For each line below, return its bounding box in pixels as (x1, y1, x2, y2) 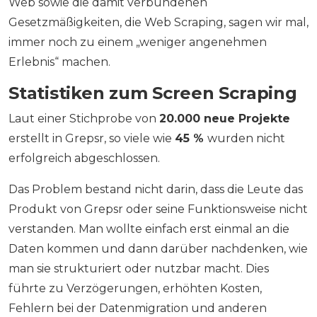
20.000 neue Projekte (159, 112, 290, 126)
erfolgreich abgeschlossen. (8, 151, 160, 166)
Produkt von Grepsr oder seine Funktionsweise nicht (8, 202, 308, 217)
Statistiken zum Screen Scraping (8, 83, 297, 104)
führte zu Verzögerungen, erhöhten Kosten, (8, 282, 262, 296)
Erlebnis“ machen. (8, 55, 110, 69)
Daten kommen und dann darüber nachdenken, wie (8, 242, 308, 256)
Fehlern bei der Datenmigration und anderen (8, 301, 267, 316)
